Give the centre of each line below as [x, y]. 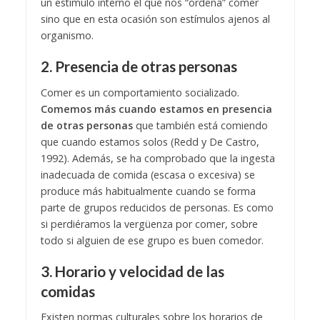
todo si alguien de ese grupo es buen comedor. [152, 240]
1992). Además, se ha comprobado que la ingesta [157, 158]
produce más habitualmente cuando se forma [148, 191]
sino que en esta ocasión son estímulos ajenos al [155, 19]
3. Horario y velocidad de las [132, 271]
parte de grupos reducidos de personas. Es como [157, 207]
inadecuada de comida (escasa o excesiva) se [147, 174]
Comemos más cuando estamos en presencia [156, 109]
